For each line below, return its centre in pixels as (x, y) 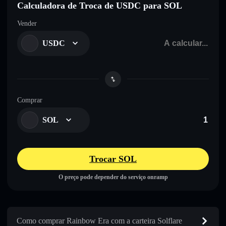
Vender (27, 23)
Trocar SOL (113, 159)
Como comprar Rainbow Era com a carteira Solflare (99, 220)
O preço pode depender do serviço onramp (113, 177)
